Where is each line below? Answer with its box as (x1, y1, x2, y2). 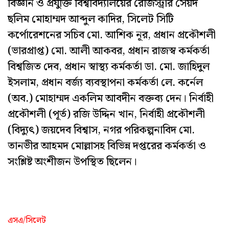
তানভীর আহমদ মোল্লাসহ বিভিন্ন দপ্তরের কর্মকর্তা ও (8, 137, 206, 155)
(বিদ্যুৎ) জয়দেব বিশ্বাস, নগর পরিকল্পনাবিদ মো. (8, 121, 195, 139)
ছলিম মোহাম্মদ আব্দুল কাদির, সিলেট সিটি (8, 10, 174, 28)
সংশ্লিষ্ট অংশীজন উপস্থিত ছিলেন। (8, 153, 137, 171)
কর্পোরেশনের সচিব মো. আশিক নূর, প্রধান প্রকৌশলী (8, 26, 216, 44)
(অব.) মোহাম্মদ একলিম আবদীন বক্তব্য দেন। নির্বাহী (8, 89, 214, 107)
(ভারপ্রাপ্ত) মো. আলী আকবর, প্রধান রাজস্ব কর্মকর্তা (8, 42, 210, 60)
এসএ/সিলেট (8, 214, 46, 227)
